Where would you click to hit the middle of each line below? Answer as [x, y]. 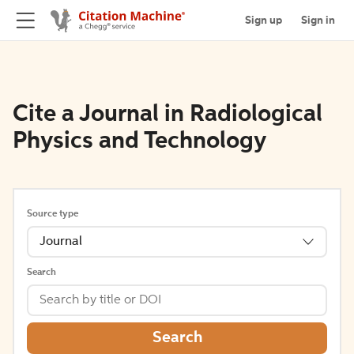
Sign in [318, 20]
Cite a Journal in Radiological [168, 115]
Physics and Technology [139, 141]
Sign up [264, 20]
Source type [53, 214]
